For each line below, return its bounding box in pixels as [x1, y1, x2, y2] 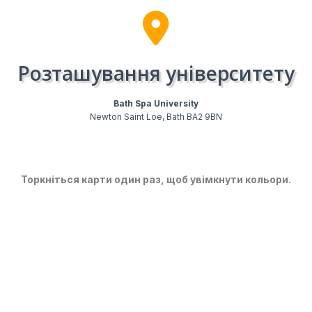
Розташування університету [17, 59, 295, 86]
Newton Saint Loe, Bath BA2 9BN [90, 111, 222, 122]
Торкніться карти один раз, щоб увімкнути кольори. [21, 173, 291, 185]
